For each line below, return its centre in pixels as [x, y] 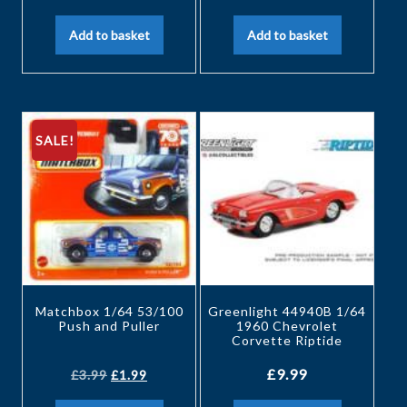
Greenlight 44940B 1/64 [287, 311]
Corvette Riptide [287, 340]
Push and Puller [109, 325]
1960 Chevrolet [287, 325]
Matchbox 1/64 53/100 [109, 311]
